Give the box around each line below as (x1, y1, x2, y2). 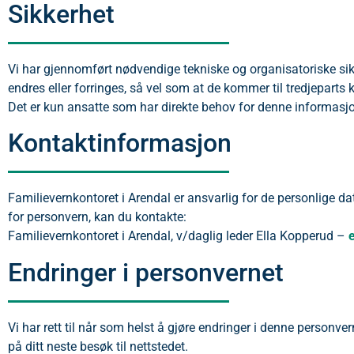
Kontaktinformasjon (8, 128, 232, 159)
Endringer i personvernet (8, 257, 284, 288)
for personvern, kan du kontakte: (8, 209, 186, 225)
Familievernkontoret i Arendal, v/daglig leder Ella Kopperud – (8, 228, 348, 244)
